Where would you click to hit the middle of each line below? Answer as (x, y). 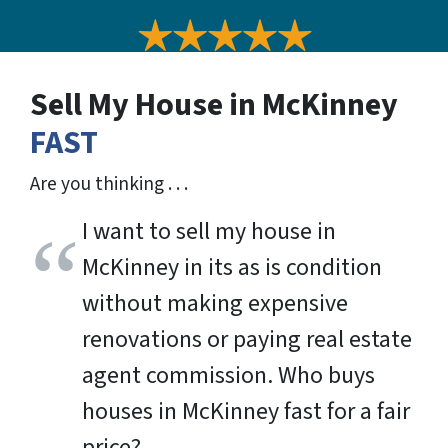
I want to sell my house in (209, 232)
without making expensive (215, 304)
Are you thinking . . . (109, 184)
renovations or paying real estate (247, 340)
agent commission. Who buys (228, 376)
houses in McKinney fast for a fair (246, 412)
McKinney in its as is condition (232, 268)
